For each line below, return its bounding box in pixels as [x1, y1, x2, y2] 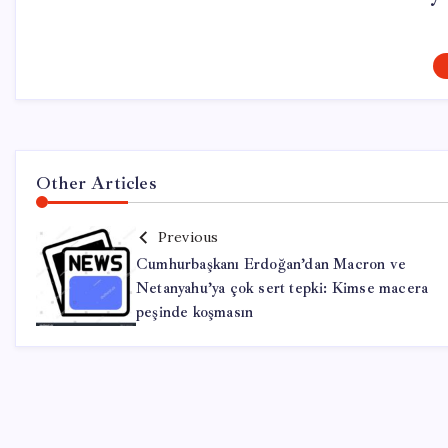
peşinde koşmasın [136, 303, 254, 322]
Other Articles [36, 172, 157, 194]
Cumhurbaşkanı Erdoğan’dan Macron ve [136, 255, 406, 274]
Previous [157, 228, 219, 246]
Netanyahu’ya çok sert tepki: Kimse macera [136, 279, 429, 298]
